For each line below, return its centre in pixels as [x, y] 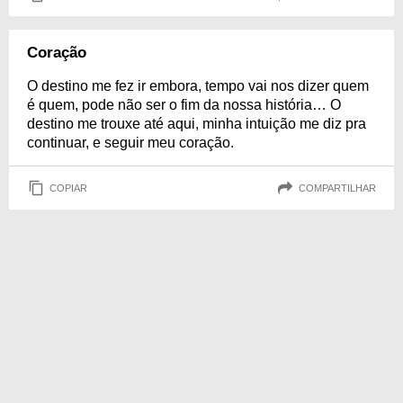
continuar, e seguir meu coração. [130, 143]
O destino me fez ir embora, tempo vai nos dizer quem [198, 86]
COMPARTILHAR [337, 188]
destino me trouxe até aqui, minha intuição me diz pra [197, 124]
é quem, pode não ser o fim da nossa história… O [184, 105]
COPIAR [68, 188]
